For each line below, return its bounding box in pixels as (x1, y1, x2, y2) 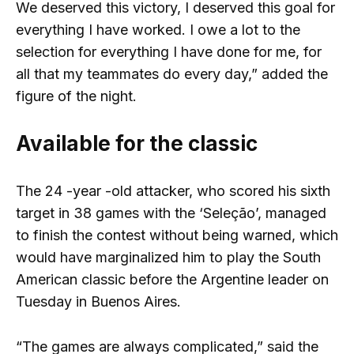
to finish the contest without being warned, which (16, 227, 338, 244)
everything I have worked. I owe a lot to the (16, 21, 300, 39)
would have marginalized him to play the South (16, 249, 321, 266)
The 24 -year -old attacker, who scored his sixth (16, 183, 330, 200)
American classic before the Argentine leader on (16, 271, 329, 288)
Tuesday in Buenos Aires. (16, 293, 181, 311)
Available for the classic (16, 131, 258, 156)
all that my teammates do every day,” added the (16, 66, 328, 83)
